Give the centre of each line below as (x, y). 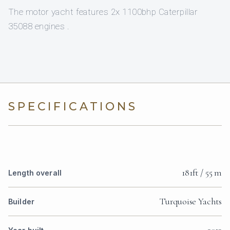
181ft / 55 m (202, 172)
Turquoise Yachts (190, 201)
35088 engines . (39, 26)
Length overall (35, 172)
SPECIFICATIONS (73, 106)
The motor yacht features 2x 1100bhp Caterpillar (103, 12)
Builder (21, 201)
